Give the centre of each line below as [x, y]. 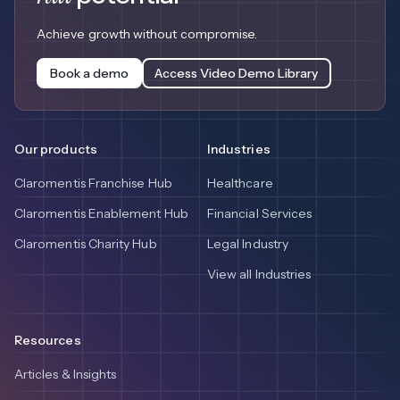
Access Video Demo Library [237, 73]
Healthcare [240, 183]
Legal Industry [248, 244]
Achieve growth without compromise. [147, 34]
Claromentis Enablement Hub [101, 214]
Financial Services [260, 214]
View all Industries [259, 275]
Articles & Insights [66, 375]
